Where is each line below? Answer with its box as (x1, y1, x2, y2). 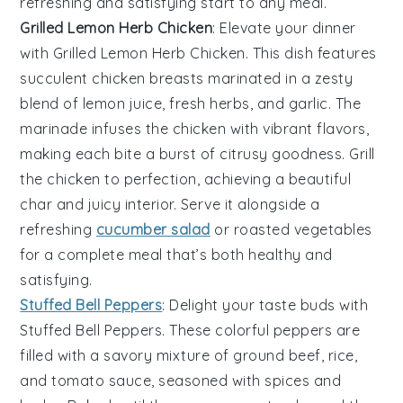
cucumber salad (95, 220, 210, 239)
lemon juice (82, 94, 163, 113)
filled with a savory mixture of (20, 346, 234, 365)
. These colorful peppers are (162, 321, 361, 340)
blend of (20, 94, 83, 113)
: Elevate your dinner (212, 19, 356, 38)
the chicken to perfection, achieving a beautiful (20, 170, 352, 189)
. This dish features (245, 44, 377, 63)
